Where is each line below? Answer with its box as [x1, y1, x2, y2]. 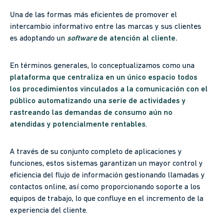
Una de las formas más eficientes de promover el [10, 11, 177, 20]
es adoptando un [10, 35, 65, 43]
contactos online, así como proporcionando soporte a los [10, 183, 200, 192]
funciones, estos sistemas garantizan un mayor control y [10, 160, 203, 168]
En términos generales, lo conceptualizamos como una [10, 62, 195, 70]
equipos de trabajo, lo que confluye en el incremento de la [10, 195, 203, 203]
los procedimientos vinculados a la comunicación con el [10, 86, 208, 94]
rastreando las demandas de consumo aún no [10, 109, 173, 117]
